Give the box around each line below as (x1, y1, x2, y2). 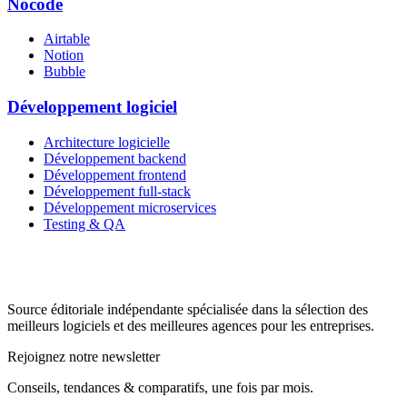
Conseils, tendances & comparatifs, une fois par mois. (7, 379, 313, 395)
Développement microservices (44, 199, 216, 215)
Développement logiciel (7, 97, 177, 117)
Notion (44, 47, 84, 64)
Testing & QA (44, 215, 125, 232)
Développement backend (44, 150, 186, 166)
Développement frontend (44, 166, 186, 183)
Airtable (44, 31, 90, 47)
